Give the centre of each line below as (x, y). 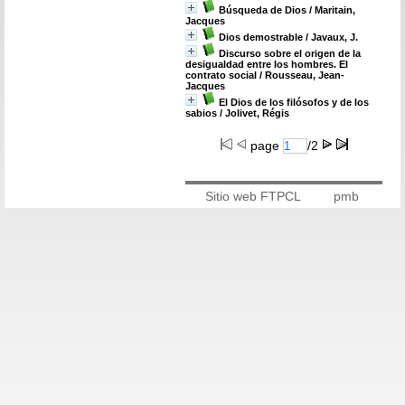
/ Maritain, (331, 10)
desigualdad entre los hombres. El (267, 64)
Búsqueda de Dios (263, 10)
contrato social (221, 75)
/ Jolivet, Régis (253, 113)
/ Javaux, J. (330, 37)
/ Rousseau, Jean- (301, 75)
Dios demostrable (261, 37)
